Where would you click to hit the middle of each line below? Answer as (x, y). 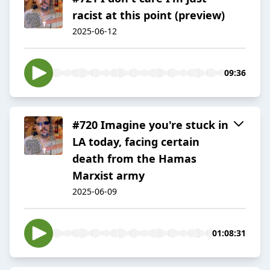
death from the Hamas (134, 159)
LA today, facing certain (136, 142)
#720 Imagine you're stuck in (150, 125)
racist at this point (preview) (149, 15)
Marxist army (108, 176)
